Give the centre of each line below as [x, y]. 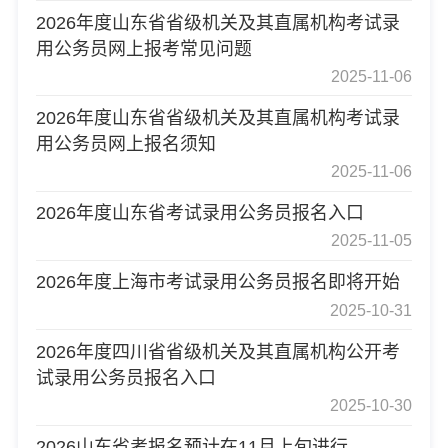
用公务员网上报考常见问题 [143, 48]
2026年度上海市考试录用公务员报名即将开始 [217, 282]
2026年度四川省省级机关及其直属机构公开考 [217, 351]
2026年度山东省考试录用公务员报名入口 [199, 213]
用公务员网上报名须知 [125, 143]
